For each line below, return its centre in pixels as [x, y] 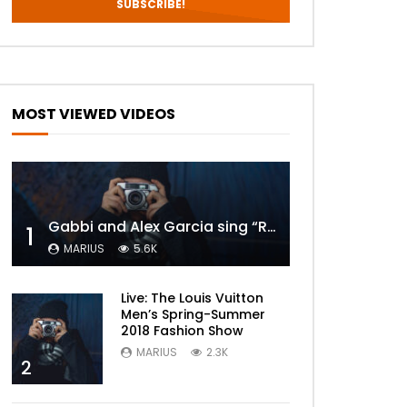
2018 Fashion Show [182, 330]
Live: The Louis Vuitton [192, 298]
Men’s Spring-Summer [193, 314]
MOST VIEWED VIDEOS [94, 114]
